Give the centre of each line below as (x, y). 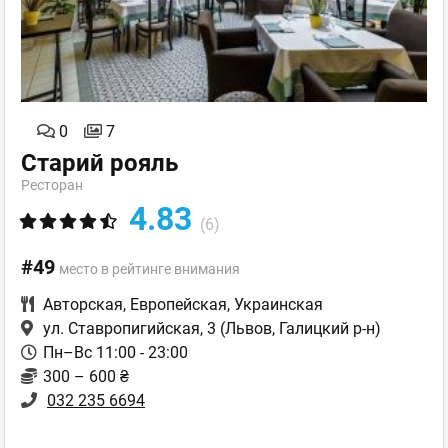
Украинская (278, 305)
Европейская (178, 305)
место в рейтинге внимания (149, 269)
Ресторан (52, 185)
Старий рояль (99, 163)
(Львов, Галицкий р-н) (298, 329)
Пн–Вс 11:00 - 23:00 (115, 353)
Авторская (83, 305)
